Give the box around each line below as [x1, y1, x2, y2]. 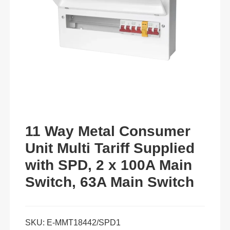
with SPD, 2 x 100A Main [25, 157, 192, 174]
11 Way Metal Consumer [25, 123, 190, 140]
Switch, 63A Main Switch [25, 174, 194, 190]
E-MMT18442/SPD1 [46, 218, 121, 227]
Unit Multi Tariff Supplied [25, 140, 195, 157]
